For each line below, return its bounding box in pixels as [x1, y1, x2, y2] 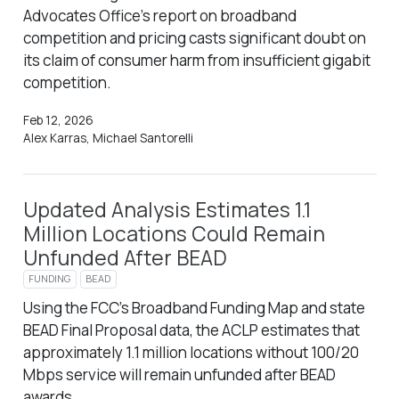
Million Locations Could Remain [22, 219, 325, 248]
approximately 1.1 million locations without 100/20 [22, 341, 359, 362]
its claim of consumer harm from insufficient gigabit [22, 49, 370, 70]
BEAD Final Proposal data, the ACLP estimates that [22, 319, 360, 340]
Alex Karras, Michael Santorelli [22, 129, 193, 146]
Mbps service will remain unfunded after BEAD [22, 363, 336, 385]
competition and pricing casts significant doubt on [22, 27, 366, 48]
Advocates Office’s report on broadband [22, 4, 297, 26]
